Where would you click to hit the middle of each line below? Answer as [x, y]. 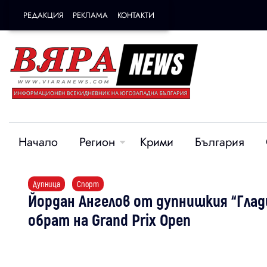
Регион [97, 142]
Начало [38, 142]
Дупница [46, 184]
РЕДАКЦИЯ [43, 15]
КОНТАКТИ [136, 15]
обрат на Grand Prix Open [109, 219]
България [220, 142]
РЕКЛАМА [90, 15]
